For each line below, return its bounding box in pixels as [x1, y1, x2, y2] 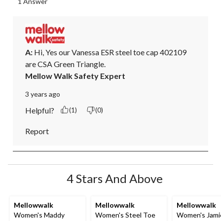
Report [25, 126, 49, 136]
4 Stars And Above [66, 171, 163, 185]
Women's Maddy [14, 210, 65, 219]
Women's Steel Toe [95, 210, 155, 219]
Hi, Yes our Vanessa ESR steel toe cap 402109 [33, 47, 186, 57]
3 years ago [25, 89, 60, 98]
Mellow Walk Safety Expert [25, 71, 125, 80]
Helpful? [25, 105, 54, 115]
